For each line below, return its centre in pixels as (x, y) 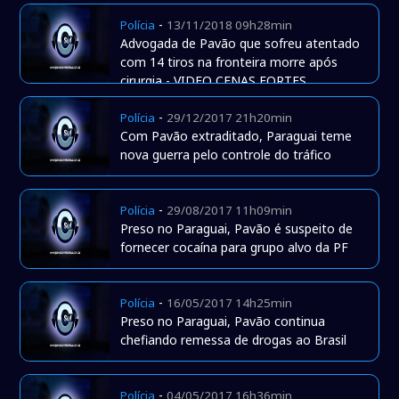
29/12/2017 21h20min (230, 118)
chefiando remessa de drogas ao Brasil (234, 340)
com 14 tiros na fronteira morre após (229, 62)
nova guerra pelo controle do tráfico (226, 155)
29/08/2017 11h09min (230, 211)
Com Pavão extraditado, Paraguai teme (236, 136)
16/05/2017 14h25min (230, 303)
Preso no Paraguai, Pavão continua (223, 322)
